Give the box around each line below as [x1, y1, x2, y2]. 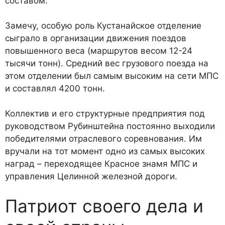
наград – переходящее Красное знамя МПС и [5, 158, 197, 169]
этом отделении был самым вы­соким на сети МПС [5, 70, 218, 81]
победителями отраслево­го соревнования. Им [5, 133, 202, 144]
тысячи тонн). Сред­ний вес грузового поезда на [5, 58, 208, 68]
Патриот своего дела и [5, 195, 203, 217]
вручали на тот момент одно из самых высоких [5, 146, 205, 156]
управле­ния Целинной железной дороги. [5, 171, 177, 181]
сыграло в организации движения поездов [5, 33, 186, 43]
